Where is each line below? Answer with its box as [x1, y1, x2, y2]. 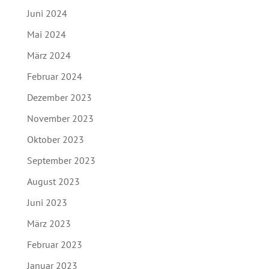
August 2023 [26, 175, 80, 188]
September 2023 [26, 154, 95, 167]
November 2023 [26, 112, 94, 125]
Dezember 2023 [26, 91, 92, 104]
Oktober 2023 [26, 133, 84, 146]
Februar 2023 [26, 238, 82, 251]
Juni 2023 [26, 196, 67, 209]
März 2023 [26, 217, 71, 230]
